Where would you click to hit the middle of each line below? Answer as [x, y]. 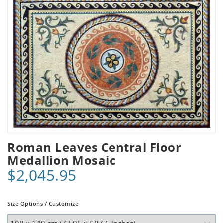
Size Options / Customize [43, 203]
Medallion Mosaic [61, 160]
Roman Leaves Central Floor [94, 147]
